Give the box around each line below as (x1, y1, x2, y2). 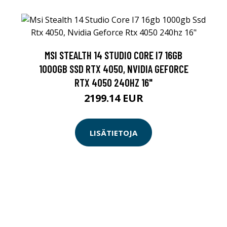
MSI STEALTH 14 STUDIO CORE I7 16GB (45, 49, 182, 61)
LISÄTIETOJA (90, 127, 137, 138)
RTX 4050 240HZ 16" (74, 76, 153, 89)
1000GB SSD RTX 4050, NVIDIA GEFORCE (39, 62, 188, 75)
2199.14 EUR (84, 91, 143, 105)
